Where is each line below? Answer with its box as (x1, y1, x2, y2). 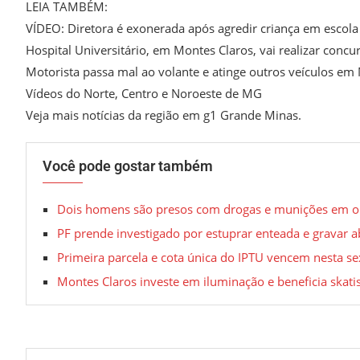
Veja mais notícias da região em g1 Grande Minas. (26, 107, 301, 124)
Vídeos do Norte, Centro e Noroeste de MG (26, 85, 262, 102)
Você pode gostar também (43, 157, 213, 175)
